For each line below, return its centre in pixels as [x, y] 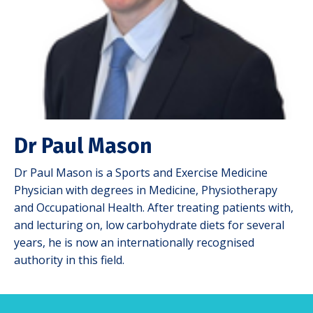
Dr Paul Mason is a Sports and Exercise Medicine [141, 173]
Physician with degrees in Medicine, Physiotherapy [146, 190]
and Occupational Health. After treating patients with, [154, 208]
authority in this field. [71, 260]
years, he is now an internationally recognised [134, 243]
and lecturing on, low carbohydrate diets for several [149, 225]
